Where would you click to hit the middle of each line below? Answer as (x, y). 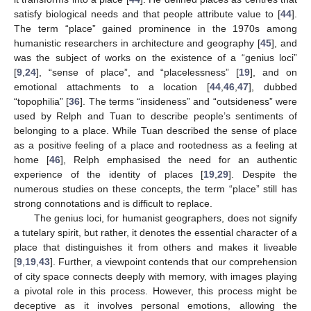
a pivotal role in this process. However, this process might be (155, 291)
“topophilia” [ (42, 102)
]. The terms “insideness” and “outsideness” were (189, 102)
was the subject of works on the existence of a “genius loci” (155, 58)
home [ (32, 160)
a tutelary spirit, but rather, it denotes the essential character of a (155, 233)
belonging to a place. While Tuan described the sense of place (155, 131)
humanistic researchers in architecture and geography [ (137, 43)
